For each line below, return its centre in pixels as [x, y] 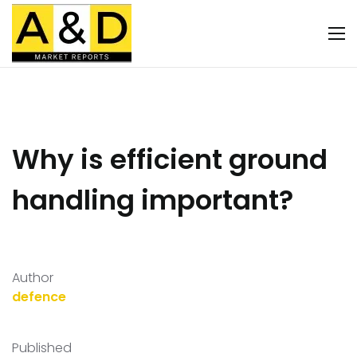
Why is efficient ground [170, 159]
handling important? [153, 200]
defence [39, 297]
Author [33, 278]
